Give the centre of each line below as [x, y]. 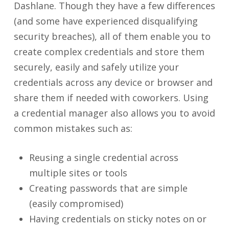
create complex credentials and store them [109, 52]
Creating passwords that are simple [108, 188]
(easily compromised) [76, 203]
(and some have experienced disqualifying [106, 21]
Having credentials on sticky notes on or [118, 219]
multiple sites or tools [78, 173]
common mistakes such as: [73, 128]
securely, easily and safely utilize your [96, 67]
